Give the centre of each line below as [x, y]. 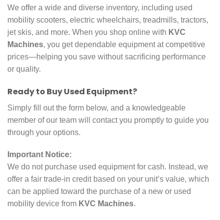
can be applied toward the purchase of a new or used [99, 192]
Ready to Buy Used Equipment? [72, 91]
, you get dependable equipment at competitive [124, 44]
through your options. [44, 132]
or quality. [24, 69]
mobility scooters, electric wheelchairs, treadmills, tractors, [108, 20]
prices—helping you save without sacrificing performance [107, 56]
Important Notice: [40, 155]
